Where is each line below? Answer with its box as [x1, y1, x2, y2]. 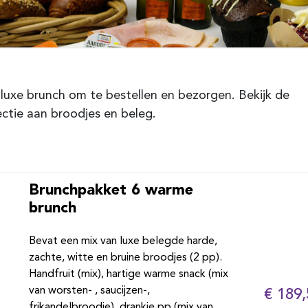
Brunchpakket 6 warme [28, 180, 193, 198]
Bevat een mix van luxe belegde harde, [28, 236, 217, 247]
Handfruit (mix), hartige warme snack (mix [28, 269, 228, 280]
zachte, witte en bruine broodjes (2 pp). [28, 252, 222, 263]
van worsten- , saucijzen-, [28, 285, 150, 296]
